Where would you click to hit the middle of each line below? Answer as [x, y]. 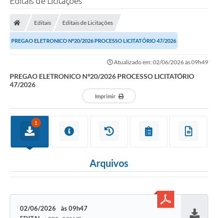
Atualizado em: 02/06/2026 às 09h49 [161, 62]
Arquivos [109, 163]
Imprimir [105, 96]
